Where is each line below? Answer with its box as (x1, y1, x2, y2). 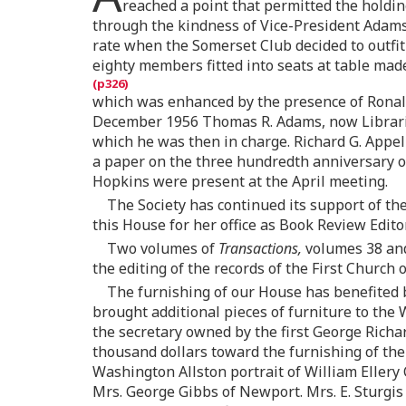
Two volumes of (107, 238, 218, 259)
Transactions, (218, 238, 302, 259)
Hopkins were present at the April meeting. (92, 171, 388, 192)
